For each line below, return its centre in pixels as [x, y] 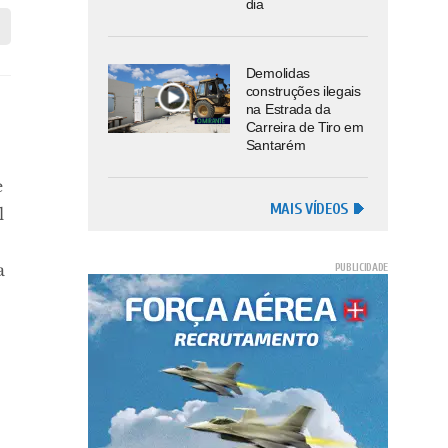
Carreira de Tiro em [304, 127]
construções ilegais [303, 91]
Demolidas [277, 73]
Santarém [275, 145]
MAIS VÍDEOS [308, 209]
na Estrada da [288, 109]
